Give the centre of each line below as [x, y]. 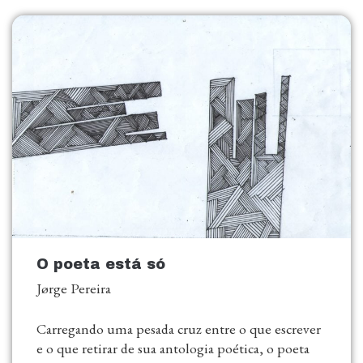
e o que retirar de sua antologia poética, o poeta [173, 348]
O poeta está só [101, 265]
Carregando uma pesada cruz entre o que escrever [179, 329]
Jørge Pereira [74, 288]
